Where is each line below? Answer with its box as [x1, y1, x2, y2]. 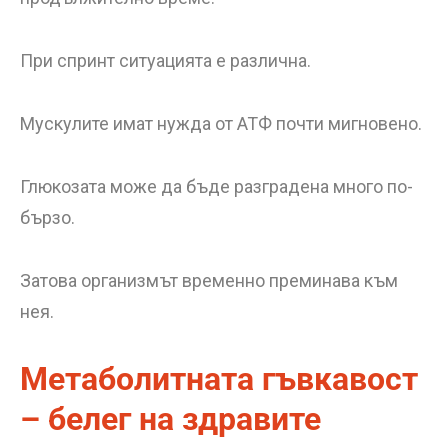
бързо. [20, 207, 75, 228]
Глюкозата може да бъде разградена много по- [20, 176, 413, 197]
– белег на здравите [20, 400, 321, 438]
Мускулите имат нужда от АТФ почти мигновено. [20, 113, 422, 134]
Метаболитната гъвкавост [20, 360, 418, 398]
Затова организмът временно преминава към [20, 270, 398, 291]
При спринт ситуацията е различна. [20, 50, 311, 71]
